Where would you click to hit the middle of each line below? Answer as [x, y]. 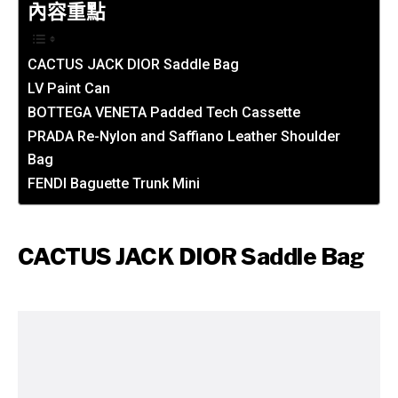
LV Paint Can [69, 89]
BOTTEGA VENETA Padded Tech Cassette [164, 113]
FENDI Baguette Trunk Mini [114, 184]
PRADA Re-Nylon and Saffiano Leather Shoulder [184, 137]
